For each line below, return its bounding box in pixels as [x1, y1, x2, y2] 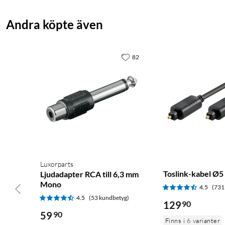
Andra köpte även [6, 17, 103, 32]
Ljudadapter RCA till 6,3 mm [40, 169, 139, 179]
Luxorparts [40, 159, 73, 168]
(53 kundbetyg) [89, 193, 129, 201]
